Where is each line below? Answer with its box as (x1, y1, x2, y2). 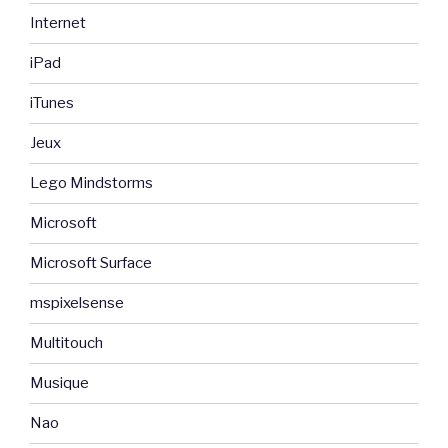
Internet (30, 14, 86, 33)
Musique (30, 374, 89, 393)
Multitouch (30, 334, 103, 353)
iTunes (30, 94, 74, 113)
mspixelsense (30, 294, 124, 313)
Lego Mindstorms (30, 174, 153, 193)
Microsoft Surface (30, 254, 152, 273)
